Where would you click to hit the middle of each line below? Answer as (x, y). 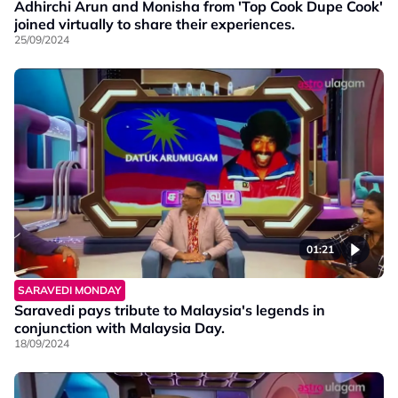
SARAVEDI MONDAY (70, 290)
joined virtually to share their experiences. (155, 24)
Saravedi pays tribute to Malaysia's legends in (170, 310)
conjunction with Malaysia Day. (119, 327)
